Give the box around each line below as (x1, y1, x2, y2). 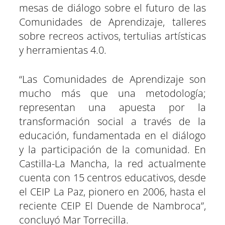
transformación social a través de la (19, 115, 206, 128)
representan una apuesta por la (19, 100, 206, 114)
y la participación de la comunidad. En (19, 143, 206, 156)
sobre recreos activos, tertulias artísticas (19, 29, 206, 43)
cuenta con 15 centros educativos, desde (19, 171, 206, 184)
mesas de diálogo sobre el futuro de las (19, 1, 206, 15)
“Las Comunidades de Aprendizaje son (19, 72, 206, 86)
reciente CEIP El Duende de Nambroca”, (19, 199, 206, 212)
